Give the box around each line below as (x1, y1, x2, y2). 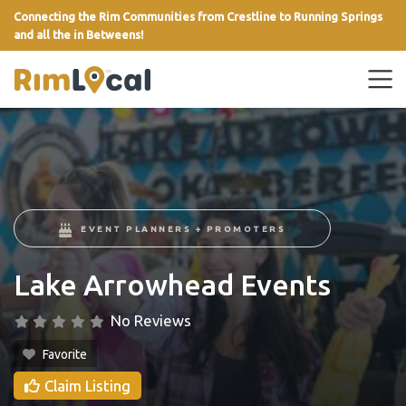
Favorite (43, 347, 88, 362)
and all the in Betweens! (14, 28, 144, 41)
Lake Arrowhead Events (14, 268, 331, 302)
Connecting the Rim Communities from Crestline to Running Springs (14, 10, 382, 23)
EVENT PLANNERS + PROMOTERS (81, 224, 286, 235)
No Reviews (111, 312, 192, 330)
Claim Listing (44, 377, 130, 395)
